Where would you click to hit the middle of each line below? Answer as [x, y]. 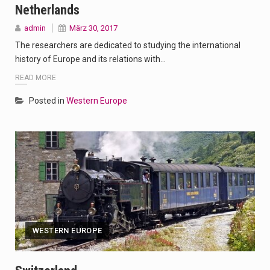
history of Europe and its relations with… [90, 59]
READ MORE [36, 77]
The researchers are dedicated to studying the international [128, 46]
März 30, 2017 [93, 28]
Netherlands [47, 10]
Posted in [48, 100]
